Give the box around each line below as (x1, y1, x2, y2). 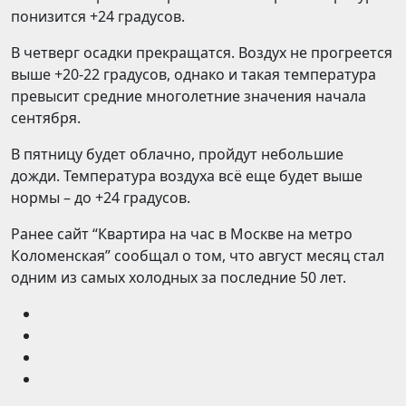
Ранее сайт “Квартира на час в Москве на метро (11, 224, 353, 244)
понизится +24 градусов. (11, 6, 185, 26)
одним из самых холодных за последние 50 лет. (11, 267, 346, 287)
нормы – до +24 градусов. (11, 188, 190, 208)
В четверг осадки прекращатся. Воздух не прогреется (11, 43, 392, 63)
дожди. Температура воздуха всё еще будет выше (11, 166, 362, 186)
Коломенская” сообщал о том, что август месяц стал (11, 246, 384, 266)
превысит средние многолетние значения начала (11, 86, 366, 106)
